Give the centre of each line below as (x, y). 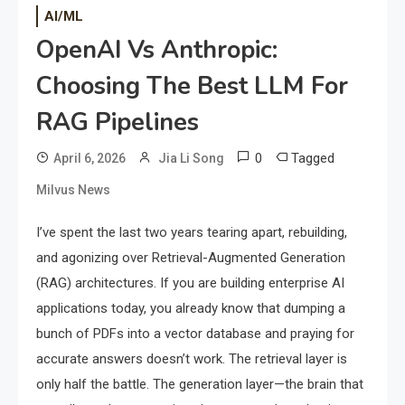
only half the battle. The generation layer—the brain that (200, 385)
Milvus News (73, 190)
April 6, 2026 (89, 159)
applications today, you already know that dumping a (191, 309)
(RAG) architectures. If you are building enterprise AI (190, 283)
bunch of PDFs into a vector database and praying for (195, 334)
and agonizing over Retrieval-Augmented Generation (191, 258)
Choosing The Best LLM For (192, 87)
